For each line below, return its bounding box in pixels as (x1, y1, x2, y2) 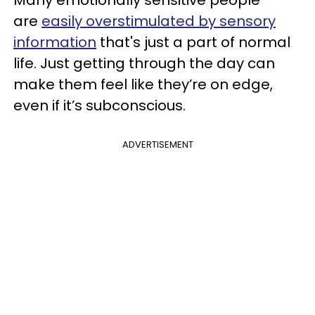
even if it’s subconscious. (13, 96, 186, 115)
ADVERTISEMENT (122, 138, 193, 151)
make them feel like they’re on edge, (13, 75, 273, 94)
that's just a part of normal (96, 32, 290, 52)
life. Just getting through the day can (13, 53, 275, 73)
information (13, 32, 96, 52)
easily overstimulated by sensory (41, 11, 276, 31)
